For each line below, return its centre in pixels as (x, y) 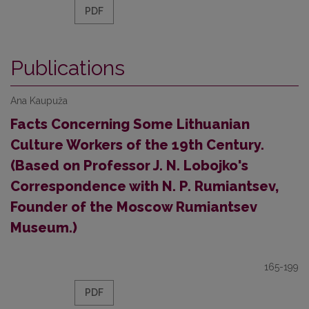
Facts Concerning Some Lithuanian (130, 124)
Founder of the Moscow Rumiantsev (133, 207)
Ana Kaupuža (39, 101)
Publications (68, 68)
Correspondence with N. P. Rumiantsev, (144, 186)
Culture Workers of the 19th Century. (137, 145)
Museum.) (44, 228)
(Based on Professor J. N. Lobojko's (129, 166)
